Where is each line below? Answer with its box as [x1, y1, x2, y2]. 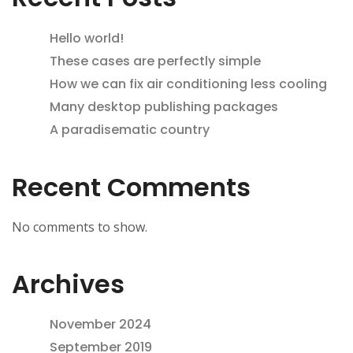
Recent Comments [12, 169, 251, 205]
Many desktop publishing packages [50, 97, 278, 116]
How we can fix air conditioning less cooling [50, 74, 327, 93]
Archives [12, 266, 124, 303]
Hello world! [50, 28, 124, 47]
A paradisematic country [50, 120, 210, 139]
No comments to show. [12, 218, 147, 236]
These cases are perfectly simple [50, 51, 261, 70]
